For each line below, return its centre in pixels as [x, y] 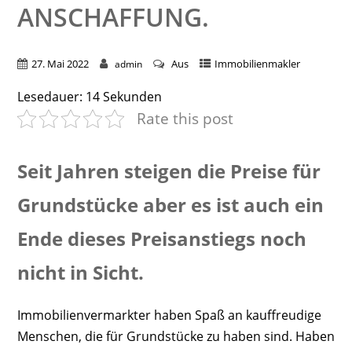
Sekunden [132, 97]
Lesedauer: [49, 97]
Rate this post [185, 119]
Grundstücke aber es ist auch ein [170, 205]
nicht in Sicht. [80, 273]
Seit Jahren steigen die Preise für [169, 171]
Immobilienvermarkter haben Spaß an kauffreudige [169, 315]
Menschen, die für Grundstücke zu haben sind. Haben [176, 336]
